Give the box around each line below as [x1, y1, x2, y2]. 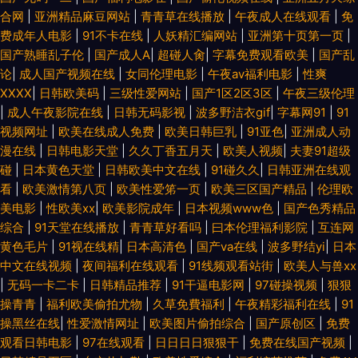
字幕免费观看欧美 [213, 47, 312, 62]
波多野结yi [268, 239, 325, 254]
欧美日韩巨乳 [165, 124, 240, 139]
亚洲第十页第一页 [248, 28, 347, 43]
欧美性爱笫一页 [117, 181, 204, 197]
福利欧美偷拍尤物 [46, 296, 145, 312]
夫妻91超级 [290, 143, 351, 158]
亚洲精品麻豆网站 [34, 9, 133, 24]
